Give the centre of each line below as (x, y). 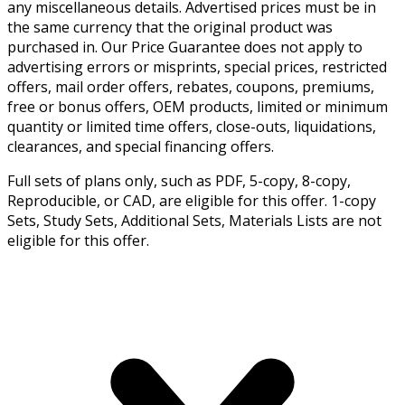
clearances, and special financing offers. (141, 146)
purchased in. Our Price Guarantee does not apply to (185, 47)
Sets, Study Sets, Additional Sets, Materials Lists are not (194, 220)
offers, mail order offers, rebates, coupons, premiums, (191, 86)
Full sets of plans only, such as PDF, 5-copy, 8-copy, (179, 180)
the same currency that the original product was (170, 27)
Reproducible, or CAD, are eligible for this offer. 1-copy (192, 200)
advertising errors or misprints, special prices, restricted (197, 66)
